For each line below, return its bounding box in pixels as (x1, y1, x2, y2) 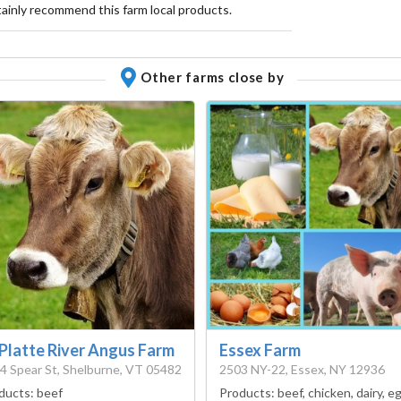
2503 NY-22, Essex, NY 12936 (219, 361, 385, 377)
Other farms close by (141, 69, 285, 86)
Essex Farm (219, 339, 301, 360)
